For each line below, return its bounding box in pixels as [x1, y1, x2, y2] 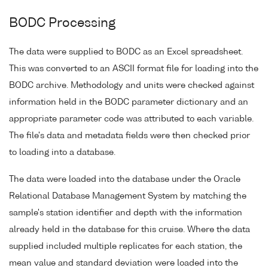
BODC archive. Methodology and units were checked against [9, 81, 254, 90]
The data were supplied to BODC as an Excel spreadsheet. [9, 47, 243, 56]
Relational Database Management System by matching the [9, 191, 246, 200]
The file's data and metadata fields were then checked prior [9, 131, 250, 140]
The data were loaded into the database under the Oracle [9, 175, 240, 184]
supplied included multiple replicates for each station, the [9, 242, 242, 251]
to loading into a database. [9, 148, 115, 157]
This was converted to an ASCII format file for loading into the [9, 64, 258, 73]
